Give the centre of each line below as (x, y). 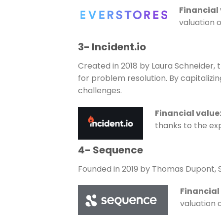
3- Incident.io (112, 47)
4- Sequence (110, 150)
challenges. (100, 90)
